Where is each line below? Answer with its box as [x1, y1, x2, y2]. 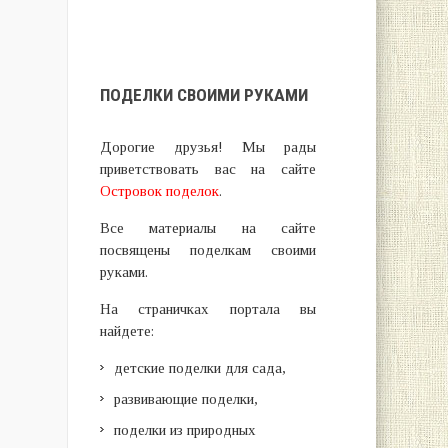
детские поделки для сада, [113, 360, 286, 376]
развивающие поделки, [113, 391, 258, 407]
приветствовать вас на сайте [99, 161, 316, 177]
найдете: [99, 323, 154, 339]
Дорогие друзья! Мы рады [99, 139, 316, 155]
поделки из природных [113, 422, 256, 438]
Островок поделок [99, 183, 219, 199]
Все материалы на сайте [99, 220, 316, 236]
